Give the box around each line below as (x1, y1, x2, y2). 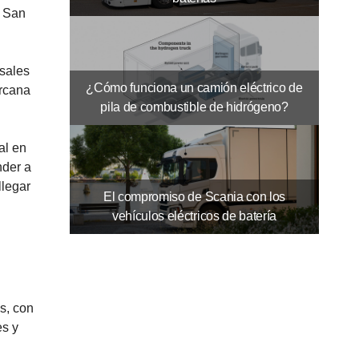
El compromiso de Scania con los (103, 190, 286, 204)
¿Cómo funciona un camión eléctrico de (86, 81, 303, 95)
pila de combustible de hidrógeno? (100, 100, 288, 115)
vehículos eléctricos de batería (111, 209, 277, 224)
